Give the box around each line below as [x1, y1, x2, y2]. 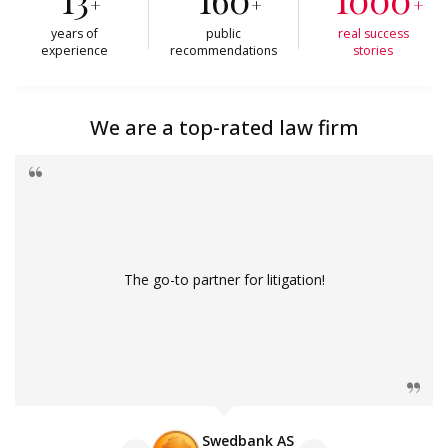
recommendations [170, 42, 278, 60]
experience [41, 42, 109, 60]
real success [337, 25, 409, 43]
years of [51, 25, 99, 43]
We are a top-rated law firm [89, 112, 359, 141]
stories [353, 42, 394, 60]
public [206, 25, 242, 43]
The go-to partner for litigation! [123, 270, 325, 290]
